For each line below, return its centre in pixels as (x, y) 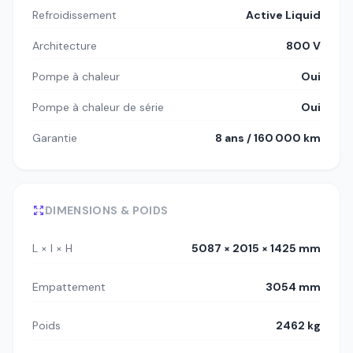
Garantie (55, 138)
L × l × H (52, 249)
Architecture (65, 46)
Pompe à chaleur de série (98, 108)
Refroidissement (74, 15)
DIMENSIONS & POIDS (107, 211)
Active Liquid (283, 15)
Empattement (69, 287)
